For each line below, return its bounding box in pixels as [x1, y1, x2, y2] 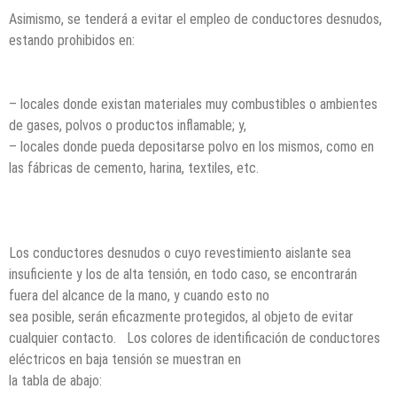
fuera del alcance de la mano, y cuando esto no [9, 287, 269, 305]
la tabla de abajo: [9, 372, 102, 390]
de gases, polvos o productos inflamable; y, [9, 117, 246, 135]
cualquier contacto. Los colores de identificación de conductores [9, 330, 380, 347]
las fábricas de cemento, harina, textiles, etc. [9, 160, 259, 177]
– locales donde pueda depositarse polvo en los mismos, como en [9, 138, 374, 156]
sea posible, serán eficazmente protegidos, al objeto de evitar [9, 308, 354, 326]
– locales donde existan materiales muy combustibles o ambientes [9, 96, 378, 113]
